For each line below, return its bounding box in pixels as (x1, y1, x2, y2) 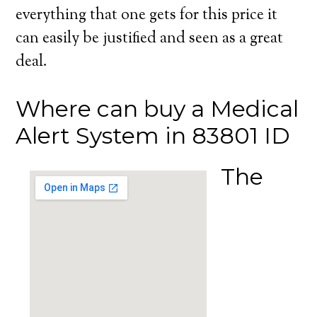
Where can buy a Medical (16, 95, 299, 122)
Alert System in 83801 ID (16, 122, 291, 149)
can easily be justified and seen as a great (16, 28, 284, 50)
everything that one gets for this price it (16, 4, 278, 27)
